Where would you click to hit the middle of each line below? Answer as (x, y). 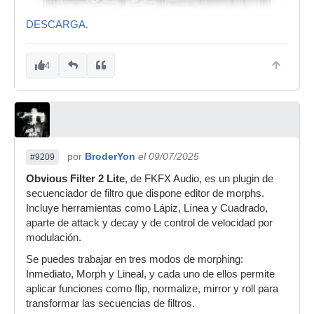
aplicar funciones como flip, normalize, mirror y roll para (152, 288)
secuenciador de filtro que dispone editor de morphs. (145, 193)
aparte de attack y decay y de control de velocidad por (149, 223)
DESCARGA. (57, 24)
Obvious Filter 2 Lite (75, 178)
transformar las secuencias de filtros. (110, 303)
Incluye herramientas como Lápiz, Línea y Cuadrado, (147, 208)
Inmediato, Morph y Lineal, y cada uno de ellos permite (150, 274)
